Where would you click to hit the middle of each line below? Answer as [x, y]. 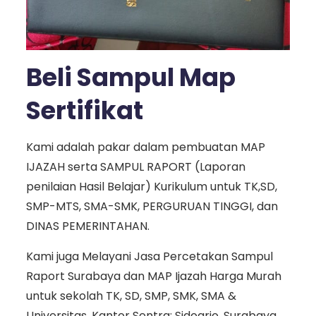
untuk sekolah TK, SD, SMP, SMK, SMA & [131, 296]
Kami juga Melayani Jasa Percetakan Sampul [149, 257]
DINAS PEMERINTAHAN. [87, 226]
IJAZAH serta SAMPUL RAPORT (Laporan [135, 167]
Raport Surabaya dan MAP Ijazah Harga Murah [153, 276]
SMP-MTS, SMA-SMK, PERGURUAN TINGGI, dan [152, 207]
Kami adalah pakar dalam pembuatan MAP [145, 147]
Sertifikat [84, 111]
